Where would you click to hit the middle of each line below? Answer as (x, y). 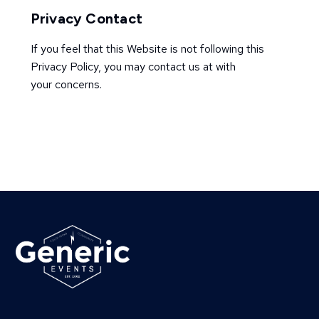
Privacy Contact (87, 19)
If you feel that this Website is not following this (147, 49)
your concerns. (66, 84)
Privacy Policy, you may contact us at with (133, 67)
